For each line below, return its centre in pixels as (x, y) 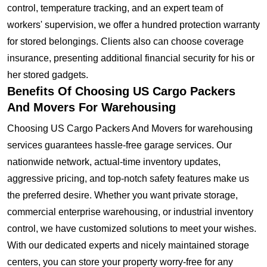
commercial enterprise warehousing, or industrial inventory (130, 212)
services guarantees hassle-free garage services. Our (119, 145)
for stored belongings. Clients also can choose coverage (125, 42)
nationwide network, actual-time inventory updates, (114, 162)
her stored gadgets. (48, 75)
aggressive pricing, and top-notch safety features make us (128, 179)
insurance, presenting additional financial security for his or (131, 58)
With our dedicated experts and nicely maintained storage (128, 246)
